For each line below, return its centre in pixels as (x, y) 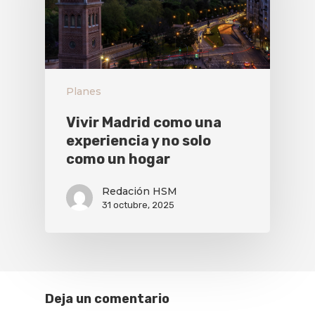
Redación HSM (140, 191)
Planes (84, 91)
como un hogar (118, 159)
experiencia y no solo (139, 140)
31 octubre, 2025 (138, 205)
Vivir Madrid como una (144, 122)
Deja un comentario (107, 298)
